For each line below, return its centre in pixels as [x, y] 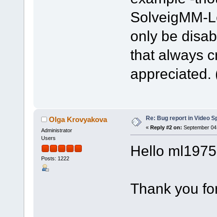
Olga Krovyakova [78, 119]
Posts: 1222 [55, 158]
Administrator [56, 130]
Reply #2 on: [166, 127]
